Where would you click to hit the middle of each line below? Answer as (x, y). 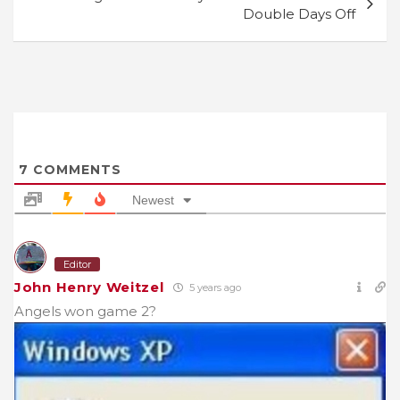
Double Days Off (299, 14)
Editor (77, 265)
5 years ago (213, 288)
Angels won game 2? (85, 312)
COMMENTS (75, 170)
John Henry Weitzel (89, 287)
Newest (153, 200)
